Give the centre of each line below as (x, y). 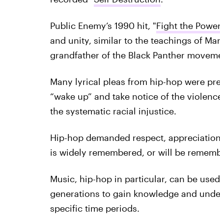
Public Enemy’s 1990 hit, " (103, 26)
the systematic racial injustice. (113, 111)
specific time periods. (95, 208)
